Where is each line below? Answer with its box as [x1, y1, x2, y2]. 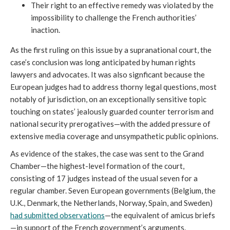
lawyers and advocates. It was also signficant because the [10, 69, 205, 79]
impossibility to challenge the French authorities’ [31, 12, 197, 22]
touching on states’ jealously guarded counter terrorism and [10, 106, 214, 116]
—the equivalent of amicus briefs [105, 210, 215, 220]
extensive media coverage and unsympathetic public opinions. [10, 131, 218, 141]
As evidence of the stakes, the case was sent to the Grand [10, 148, 204, 158]
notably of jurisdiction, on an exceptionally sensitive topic [10, 94, 206, 104]
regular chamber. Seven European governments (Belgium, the [10, 185, 216, 195]
